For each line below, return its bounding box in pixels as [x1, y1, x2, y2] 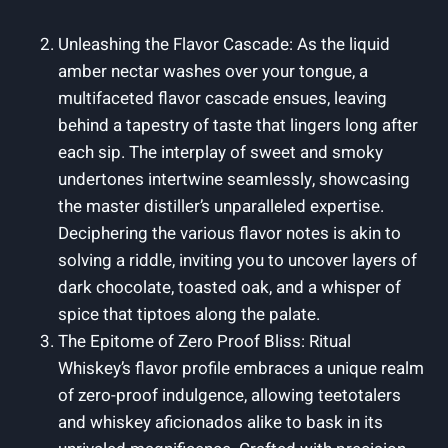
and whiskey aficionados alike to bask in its [58, 409, 383, 435]
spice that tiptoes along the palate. [58, 301, 320, 327]
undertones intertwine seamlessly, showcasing [58, 166, 410, 192]
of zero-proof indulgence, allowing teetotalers [58, 382, 401, 408]
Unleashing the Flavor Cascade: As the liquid [58, 31, 390, 57]
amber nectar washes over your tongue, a [58, 58, 368, 84]
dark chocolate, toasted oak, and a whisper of [58, 274, 401, 300]
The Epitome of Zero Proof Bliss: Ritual [58, 328, 351, 354]
